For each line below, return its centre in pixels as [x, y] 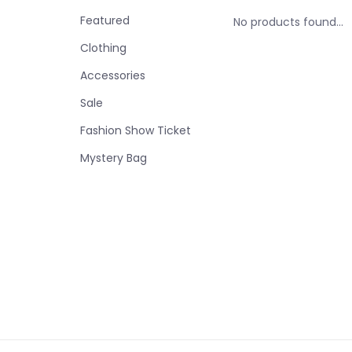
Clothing [103, 48]
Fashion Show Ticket [136, 130]
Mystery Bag [114, 158]
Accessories [113, 75]
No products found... [288, 22]
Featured [105, 20]
